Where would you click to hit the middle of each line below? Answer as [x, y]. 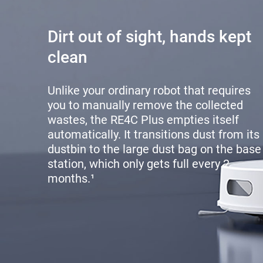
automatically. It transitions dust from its [153, 135]
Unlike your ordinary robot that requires [149, 91]
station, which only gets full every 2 [138, 164]
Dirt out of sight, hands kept [149, 37]
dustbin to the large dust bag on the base [154, 149]
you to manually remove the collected [145, 105]
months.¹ [71, 179]
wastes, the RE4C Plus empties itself [143, 120]
